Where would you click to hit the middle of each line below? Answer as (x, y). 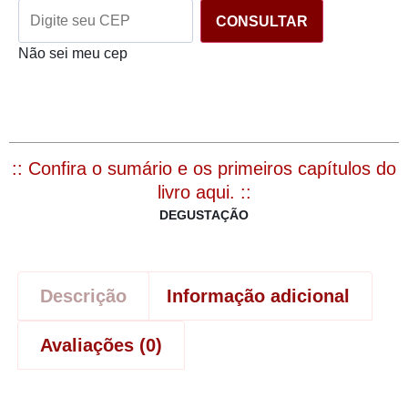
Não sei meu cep (73, 54)
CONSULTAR (262, 22)
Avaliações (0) (101, 346)
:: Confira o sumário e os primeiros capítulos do (204, 169)
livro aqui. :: (204, 193)
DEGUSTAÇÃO (204, 215)
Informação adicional (258, 296)
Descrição (83, 296)
